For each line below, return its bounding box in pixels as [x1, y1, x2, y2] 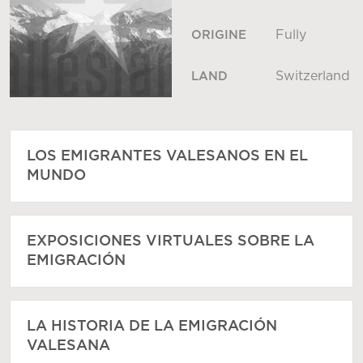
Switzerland [275, 70, 350, 83]
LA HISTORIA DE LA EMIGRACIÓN [27, 319, 277, 335]
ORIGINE [191, 29, 246, 42]
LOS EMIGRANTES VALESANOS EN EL [27, 149, 308, 164]
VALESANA [27, 339, 110, 354]
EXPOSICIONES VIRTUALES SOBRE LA [27, 234, 314, 250]
